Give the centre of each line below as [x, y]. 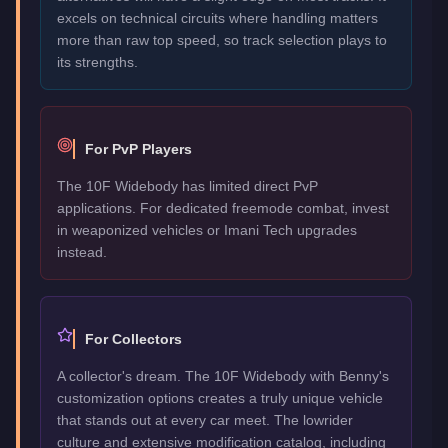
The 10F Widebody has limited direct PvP [187, 185]
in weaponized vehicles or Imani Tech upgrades [207, 229]
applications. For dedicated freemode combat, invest [223, 207]
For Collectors [133, 338]
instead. [82, 251]
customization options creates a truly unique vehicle [220, 397]
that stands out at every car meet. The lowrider [205, 419]
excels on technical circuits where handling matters [217, 17]
